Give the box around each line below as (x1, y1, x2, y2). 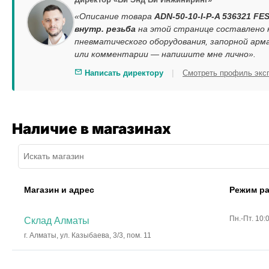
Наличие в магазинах (12, 120, 171, 138)
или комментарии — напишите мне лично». (74, 49, 256, 59)
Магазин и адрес (24, 185, 94, 195)
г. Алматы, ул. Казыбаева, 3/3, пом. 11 (24, 231, 151, 240)
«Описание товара (74, 11, 154, 21)
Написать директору (82, 68, 163, 77)
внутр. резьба (74, 24, 136, 34)
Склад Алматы (24, 216, 89, 226)
